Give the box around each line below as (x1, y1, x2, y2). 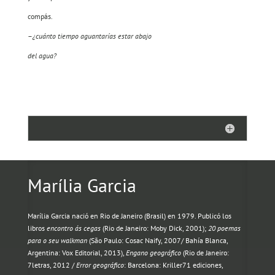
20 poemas (207, 223, 241, 233)
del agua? (27, 51, 56, 61)
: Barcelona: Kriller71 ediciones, (123, 260, 223, 270)
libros (27, 223, 47, 233)
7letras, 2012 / (27, 260, 76, 270)
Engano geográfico (125, 248, 181, 258)
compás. (27, 12, 53, 21)
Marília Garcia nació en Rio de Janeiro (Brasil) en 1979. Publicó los (27, 211, 231, 221)
